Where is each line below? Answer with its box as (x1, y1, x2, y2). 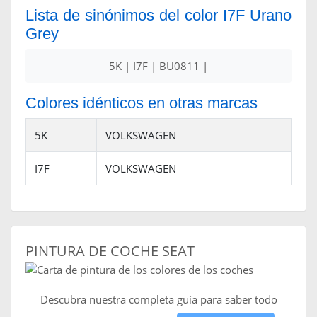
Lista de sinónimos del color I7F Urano (25, 6, 292, 25)
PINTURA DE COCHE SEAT (25, 241, 195, 261)
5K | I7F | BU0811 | (109, 59, 208, 74)
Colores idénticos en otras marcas (25, 94, 258, 113)
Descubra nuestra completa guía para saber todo (40, 292, 277, 307)
